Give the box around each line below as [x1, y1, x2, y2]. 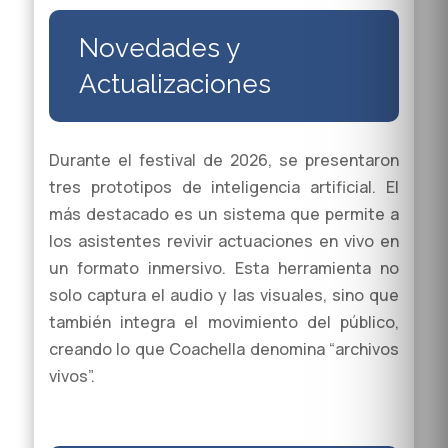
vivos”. [48, 365, 95, 388]
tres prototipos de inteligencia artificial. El [48, 176, 400, 199]
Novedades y [78, 33, 240, 64]
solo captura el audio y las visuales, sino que [48, 284, 400, 307]
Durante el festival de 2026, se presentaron [48, 149, 400, 172]
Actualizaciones [78, 69, 271, 100]
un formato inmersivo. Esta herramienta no [48, 257, 400, 280]
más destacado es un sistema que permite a [48, 203, 400, 226]
